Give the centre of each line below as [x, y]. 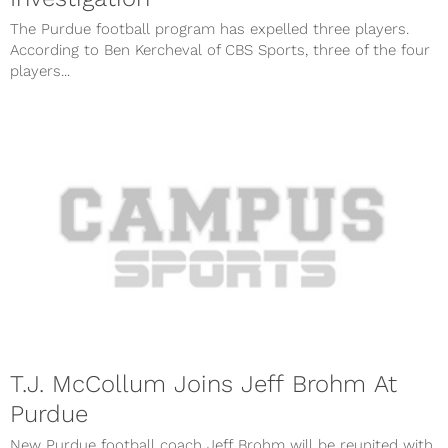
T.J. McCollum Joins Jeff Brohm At [203, 383]
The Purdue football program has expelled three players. [209, 28]
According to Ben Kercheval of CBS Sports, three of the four [220, 49]
